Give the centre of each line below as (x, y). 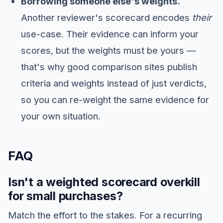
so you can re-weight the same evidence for (115, 99)
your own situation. (60, 116)
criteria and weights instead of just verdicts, (113, 83)
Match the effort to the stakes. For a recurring (105, 215)
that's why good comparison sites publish (109, 66)
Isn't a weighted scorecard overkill (104, 182)
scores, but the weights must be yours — (108, 50)
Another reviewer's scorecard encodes (106, 17)
